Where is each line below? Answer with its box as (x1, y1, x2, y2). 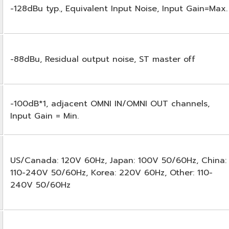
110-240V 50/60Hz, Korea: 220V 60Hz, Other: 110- (10, 166, 213, 179)
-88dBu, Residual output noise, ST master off (10, 53, 195, 65)
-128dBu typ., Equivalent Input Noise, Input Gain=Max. (10, 2, 227, 15)
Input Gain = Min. (10, 109, 79, 122)
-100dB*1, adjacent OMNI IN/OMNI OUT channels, (10, 97, 210, 110)
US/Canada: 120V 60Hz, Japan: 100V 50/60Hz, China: (10, 154, 226, 167)
